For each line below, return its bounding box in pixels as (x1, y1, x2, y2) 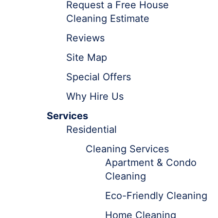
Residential (66, 124, 117, 135)
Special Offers (66, 71, 131, 83)
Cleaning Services (86, 143, 169, 155)
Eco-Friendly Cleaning (105, 190, 207, 201)
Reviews (66, 32, 105, 44)
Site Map (66, 52, 107, 63)
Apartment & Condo (105, 157, 197, 168)
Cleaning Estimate (66, 13, 149, 24)
